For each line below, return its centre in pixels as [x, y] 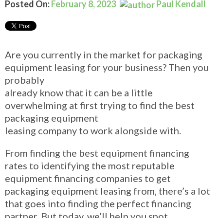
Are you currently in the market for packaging [104, 54]
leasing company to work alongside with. [93, 130]
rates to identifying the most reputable [90, 165]
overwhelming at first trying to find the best [100, 105]
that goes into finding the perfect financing [98, 203]
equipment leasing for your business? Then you [107, 67]
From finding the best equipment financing [97, 153]
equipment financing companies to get [88, 178]
